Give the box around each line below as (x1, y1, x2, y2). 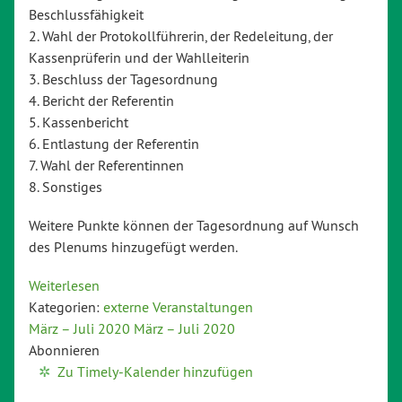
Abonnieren (29, 341, 100, 360)
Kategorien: (29, 298, 103, 317)
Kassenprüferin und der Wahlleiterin (29, 48, 249, 66)
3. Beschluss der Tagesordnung (29, 69, 218, 88)
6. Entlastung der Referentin (29, 134, 199, 153)
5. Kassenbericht (29, 112, 128, 131)
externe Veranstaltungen (103, 298, 253, 317)
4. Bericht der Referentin (29, 91, 174, 109)
